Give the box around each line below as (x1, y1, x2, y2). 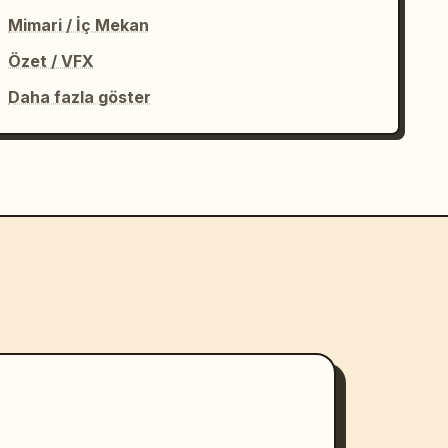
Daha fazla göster (8, 86, 152, 107)
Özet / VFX (8, 50, 95, 71)
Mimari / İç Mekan (8, 14, 150, 35)
